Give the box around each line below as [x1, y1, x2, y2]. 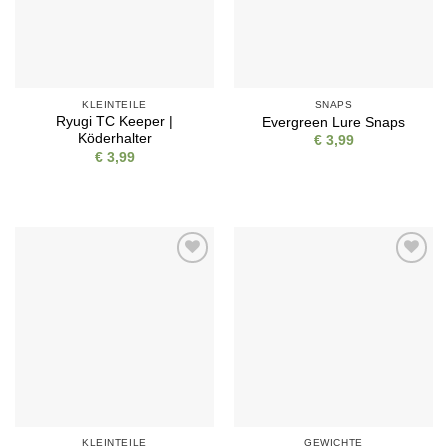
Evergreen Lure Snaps [262, 114, 405, 130]
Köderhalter [77, 131, 152, 147]
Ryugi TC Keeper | [56, 114, 173, 130]
